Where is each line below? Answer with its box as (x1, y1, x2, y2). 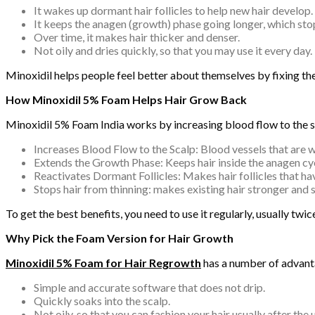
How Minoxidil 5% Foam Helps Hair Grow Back (6, 92, 247, 106)
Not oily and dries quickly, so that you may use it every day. (34, 43, 312, 57)
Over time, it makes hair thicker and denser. (34, 30, 240, 44)
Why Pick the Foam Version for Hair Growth (6, 231, 233, 245)
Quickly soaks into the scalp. (34, 293, 170, 307)
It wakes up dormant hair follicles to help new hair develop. (34, 3, 313, 17)
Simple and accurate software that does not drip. (34, 280, 265, 294)
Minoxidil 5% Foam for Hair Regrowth (6, 255, 201, 269)
